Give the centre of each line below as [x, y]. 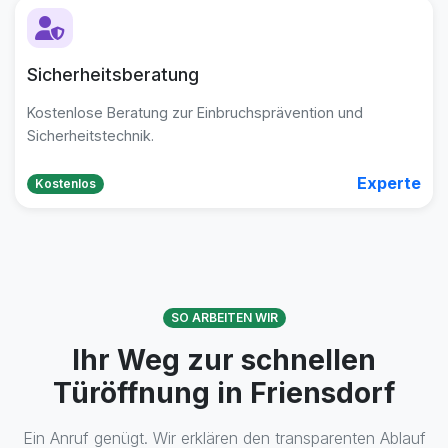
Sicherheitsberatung [113, 74]
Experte [389, 183]
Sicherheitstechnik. [90, 135]
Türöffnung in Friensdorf [224, 393]
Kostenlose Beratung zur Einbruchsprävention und [195, 112]
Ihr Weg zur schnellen [224, 360]
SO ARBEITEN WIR [224, 317]
